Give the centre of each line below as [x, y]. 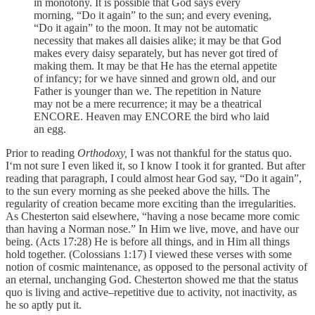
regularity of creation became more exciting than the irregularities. [151, 203]
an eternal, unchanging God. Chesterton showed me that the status [152, 279]
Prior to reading [41, 153]
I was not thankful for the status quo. [211, 153]
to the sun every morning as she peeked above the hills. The [138, 191]
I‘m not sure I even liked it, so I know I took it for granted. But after [155, 165]
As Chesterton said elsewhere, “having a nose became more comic [153, 216]
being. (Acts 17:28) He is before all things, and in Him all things [148, 241]
